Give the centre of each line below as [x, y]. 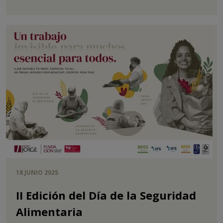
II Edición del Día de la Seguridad [106, 195]
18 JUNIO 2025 [37, 173]
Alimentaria [49, 212]
